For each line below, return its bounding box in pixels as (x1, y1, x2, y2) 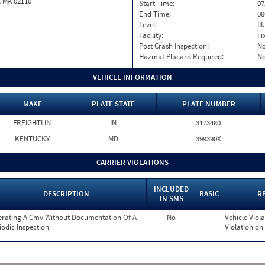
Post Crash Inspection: (139, 41, 209, 51)
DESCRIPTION (43, 189, 89, 199)
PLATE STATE (92, 99, 135, 109)
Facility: (139, 30, 163, 40)
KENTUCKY (14, 134, 50, 144)
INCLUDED (154, 184, 189, 194)
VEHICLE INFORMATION (93, 72, 172, 82)
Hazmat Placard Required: (139, 51, 224, 62)
